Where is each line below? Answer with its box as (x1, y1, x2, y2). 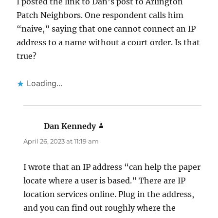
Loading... (27, 78, 63, 89)
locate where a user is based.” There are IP (23, 176, 186, 186)
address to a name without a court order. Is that (17, 37, 200, 48)
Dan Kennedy (44, 121, 96, 131)
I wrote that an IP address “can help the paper (23, 162, 201, 172)
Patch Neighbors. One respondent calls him (17, 10, 184, 20)
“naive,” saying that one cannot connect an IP (17, 24, 196, 34)
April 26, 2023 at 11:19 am (23, 137, 99, 145)
